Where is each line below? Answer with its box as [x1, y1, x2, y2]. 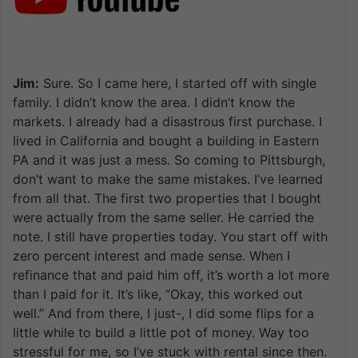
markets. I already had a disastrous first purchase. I [13, 113, 322, 129]
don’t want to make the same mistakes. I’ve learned [13, 170, 323, 187]
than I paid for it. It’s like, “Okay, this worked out [13, 285, 303, 302]
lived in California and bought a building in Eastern [13, 132, 319, 149]
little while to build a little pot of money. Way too [13, 324, 309, 340]
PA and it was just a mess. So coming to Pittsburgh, [13, 151, 325, 168]
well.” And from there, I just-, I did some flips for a [13, 304, 314, 321]
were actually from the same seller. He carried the [13, 209, 314, 225]
